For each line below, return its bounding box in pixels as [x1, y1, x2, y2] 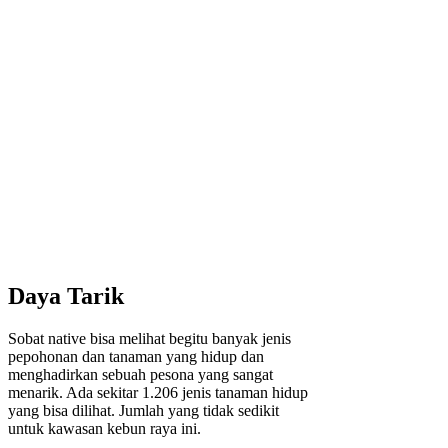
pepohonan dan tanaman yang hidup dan [8, 347, 264, 365]
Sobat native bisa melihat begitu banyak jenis [8, 329, 291, 347]
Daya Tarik [8, 282, 124, 309]
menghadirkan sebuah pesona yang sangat [8, 365, 273, 383]
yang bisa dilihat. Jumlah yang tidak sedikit [8, 401, 279, 419]
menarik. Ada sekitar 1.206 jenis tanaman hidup [8, 383, 308, 401]
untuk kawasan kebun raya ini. [8, 419, 201, 437]
